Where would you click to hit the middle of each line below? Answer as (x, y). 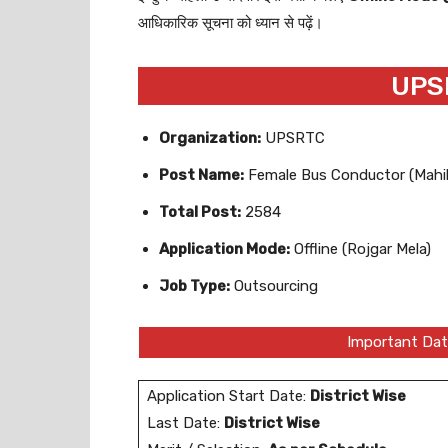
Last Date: (185, 423)
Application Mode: (224, 249)
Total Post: (200, 212)
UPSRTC (293, 138)
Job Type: (194, 286)
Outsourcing (274, 286)
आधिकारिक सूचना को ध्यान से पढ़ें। (230, 23)
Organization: (210, 138)
